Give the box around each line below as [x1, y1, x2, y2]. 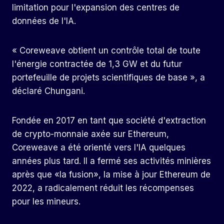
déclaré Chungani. [12, 86, 85, 96]
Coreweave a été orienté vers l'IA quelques [12, 142, 185, 153]
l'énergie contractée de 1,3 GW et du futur [12, 59, 182, 69]
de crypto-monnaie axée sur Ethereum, [12, 129, 169, 139]
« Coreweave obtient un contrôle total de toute [12, 45, 200, 56]
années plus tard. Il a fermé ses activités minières [12, 156, 211, 166]
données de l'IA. [12, 16, 76, 26]
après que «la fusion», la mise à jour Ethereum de [12, 169, 210, 180]
